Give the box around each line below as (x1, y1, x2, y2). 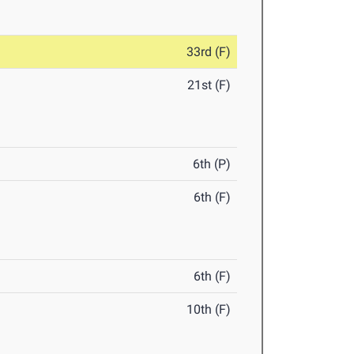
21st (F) (187, 77, 232, 92)
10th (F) (186, 302, 232, 317)
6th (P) (193, 156, 232, 171)
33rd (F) (186, 44, 232, 59)
